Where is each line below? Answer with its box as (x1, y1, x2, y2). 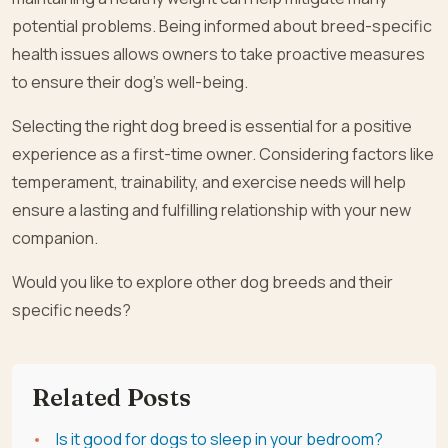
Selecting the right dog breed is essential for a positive (12, 115, 412, 138)
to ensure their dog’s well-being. (12, 71, 248, 94)
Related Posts (32, 383, 192, 413)
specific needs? (12, 299, 131, 322)
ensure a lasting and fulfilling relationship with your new (12, 199, 411, 222)
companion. (12, 227, 98, 250)
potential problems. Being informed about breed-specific (12, 15, 432, 38)
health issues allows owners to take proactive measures (12, 43, 425, 66)
